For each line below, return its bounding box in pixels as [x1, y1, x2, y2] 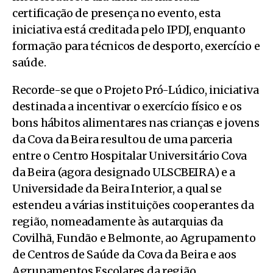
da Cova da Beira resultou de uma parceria [12, 132, 232, 146]
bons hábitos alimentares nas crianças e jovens [12, 115, 260, 130]
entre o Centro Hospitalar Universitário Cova [12, 148, 247, 163]
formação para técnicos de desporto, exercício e [12, 38, 260, 53]
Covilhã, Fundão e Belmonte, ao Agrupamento [12, 230, 256, 245]
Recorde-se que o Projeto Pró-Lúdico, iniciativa [12, 82, 259, 97]
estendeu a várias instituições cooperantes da [12, 197, 254, 212]
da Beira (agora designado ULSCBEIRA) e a [12, 165, 236, 179]
